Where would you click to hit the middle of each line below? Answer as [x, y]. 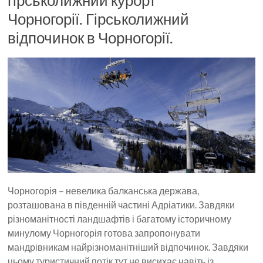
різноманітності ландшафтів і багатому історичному [120, 218]
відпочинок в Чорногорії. [91, 38]
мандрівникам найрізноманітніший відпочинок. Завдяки [128, 247]
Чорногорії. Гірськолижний [99, 19]
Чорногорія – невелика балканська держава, [104, 190]
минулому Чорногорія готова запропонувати [104, 232]
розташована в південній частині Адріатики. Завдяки [122, 204]
